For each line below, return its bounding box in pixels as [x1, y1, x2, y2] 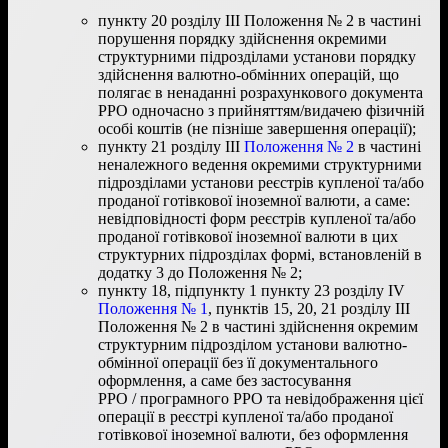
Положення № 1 [98, 299, 208, 317]
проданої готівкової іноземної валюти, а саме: [98, 191, 410, 209]
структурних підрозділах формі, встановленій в [98, 245, 422, 263]
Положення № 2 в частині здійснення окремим [98, 317, 418, 335]
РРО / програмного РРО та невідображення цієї [98, 389, 423, 407]
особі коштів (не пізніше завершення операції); [98, 119, 416, 137]
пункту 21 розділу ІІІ [98, 137, 244, 155]
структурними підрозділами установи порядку [98, 47, 416, 65]
